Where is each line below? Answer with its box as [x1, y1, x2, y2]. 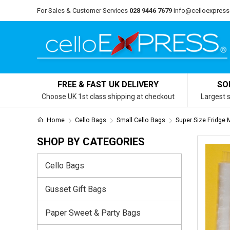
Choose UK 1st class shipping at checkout [42, 92, 175, 101]
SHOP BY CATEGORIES [37, 136, 145, 148]
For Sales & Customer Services [37, 7, 128, 14]
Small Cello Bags [116, 117, 165, 124]
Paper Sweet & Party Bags [45, 207, 141, 218]
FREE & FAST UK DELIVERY [57, 80, 159, 89]
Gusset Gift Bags [45, 184, 106, 194]
